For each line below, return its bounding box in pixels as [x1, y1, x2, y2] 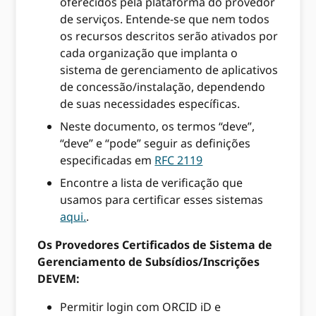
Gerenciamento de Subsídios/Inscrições [37, 254, 260, 270]
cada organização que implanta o [60, 45, 238, 61]
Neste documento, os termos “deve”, [60, 119, 255, 135]
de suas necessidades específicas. [60, 96, 241, 112]
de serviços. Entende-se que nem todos [60, 11, 270, 28]
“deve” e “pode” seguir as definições [60, 135, 251, 152]
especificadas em [60, 152, 155, 169]
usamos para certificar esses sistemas [60, 192, 264, 208]
